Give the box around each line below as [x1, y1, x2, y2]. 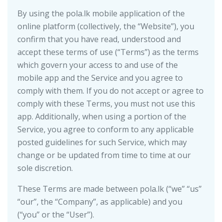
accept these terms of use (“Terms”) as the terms [17, 47, 199, 57]
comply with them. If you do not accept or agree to [17, 85, 204, 96]
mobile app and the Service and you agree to [17, 72, 183, 83]
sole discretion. [17, 163, 73, 173]
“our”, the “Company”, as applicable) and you [17, 196, 182, 207]
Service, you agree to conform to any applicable [17, 124, 194, 135]
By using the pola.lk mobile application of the [17, 8, 185, 19]
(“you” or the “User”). [17, 209, 94, 220]
